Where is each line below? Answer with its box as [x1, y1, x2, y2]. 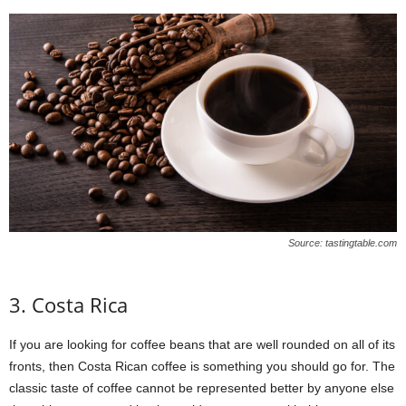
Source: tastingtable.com [288, 237, 397, 248]
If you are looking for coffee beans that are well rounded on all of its [9, 336, 395, 352]
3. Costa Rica [9, 290, 128, 318]
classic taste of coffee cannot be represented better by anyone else [9, 380, 394, 395]
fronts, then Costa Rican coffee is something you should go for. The [9, 358, 395, 373]
